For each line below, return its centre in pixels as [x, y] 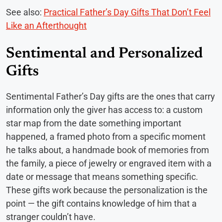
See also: [25, 12]
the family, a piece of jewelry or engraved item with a [109, 163]
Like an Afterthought [46, 25]
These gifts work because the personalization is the [107, 190]
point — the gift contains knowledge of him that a [101, 203]
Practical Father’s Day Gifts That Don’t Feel [127, 12]
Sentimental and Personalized [104, 54]
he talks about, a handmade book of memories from [108, 150]
